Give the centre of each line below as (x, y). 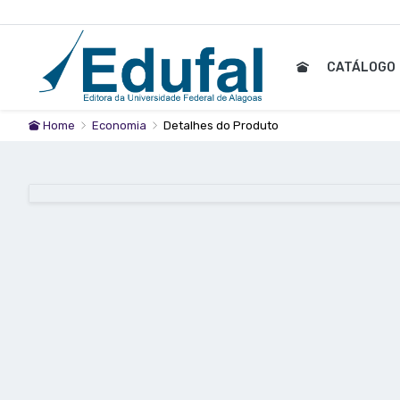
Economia (121, 126)
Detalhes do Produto (221, 126)
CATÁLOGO (362, 68)
